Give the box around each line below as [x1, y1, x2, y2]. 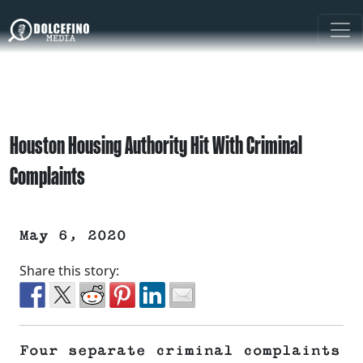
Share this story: [19, 262, 119, 280]
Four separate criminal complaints [19, 343, 340, 360]
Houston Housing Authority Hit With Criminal [10, 130, 302, 160]
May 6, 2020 [19, 228, 126, 245]
